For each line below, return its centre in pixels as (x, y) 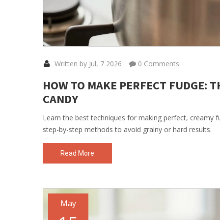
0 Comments (158, 64)
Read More (77, 153)
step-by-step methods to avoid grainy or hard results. (127, 130)
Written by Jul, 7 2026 (87, 64)
